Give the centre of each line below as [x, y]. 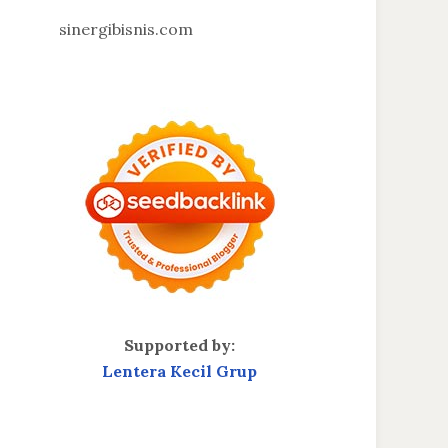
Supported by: [180, 345]
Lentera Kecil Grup [180, 371]
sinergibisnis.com [125, 29]
